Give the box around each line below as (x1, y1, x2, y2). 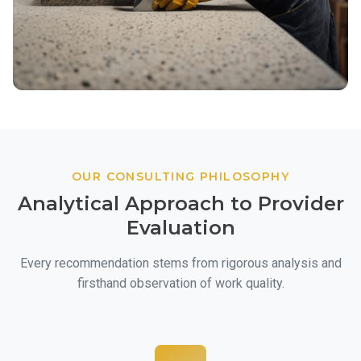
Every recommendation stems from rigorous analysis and (19, 255, 342, 271)
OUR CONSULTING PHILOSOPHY (72, 169, 289, 184)
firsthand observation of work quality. (77, 276, 284, 291)
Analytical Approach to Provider (17, 192, 344, 215)
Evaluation (126, 216, 235, 239)
